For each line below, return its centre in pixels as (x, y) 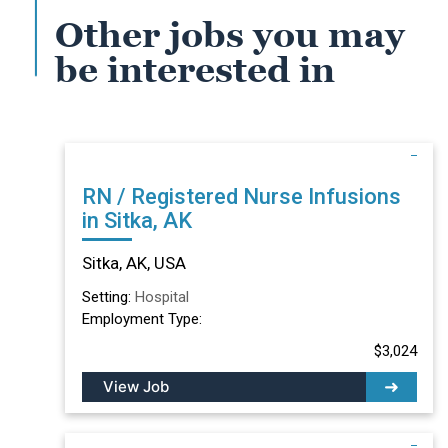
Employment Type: (141, 318)
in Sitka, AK (136, 220)
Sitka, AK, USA (133, 262)
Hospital (161, 296)
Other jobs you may (230, 35)
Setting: (108, 296)
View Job (135, 386)
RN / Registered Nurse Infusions (194, 196)
